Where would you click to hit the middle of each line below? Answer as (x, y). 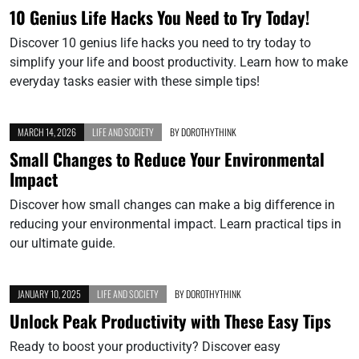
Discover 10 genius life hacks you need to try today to (160, 42)
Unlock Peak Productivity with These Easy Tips (170, 321)
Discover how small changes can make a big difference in (172, 204)
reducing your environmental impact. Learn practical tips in (175, 224)
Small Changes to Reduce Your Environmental (167, 159)
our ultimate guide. (63, 243)
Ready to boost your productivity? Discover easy (145, 346)
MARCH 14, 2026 (47, 131)
